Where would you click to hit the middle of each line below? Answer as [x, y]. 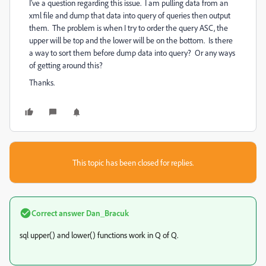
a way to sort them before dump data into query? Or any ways [132, 53]
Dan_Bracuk [107, 213]
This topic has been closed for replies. [133, 162]
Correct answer [58, 213]
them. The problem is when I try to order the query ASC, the [129, 28]
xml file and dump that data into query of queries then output [130, 15]
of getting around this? [66, 65]
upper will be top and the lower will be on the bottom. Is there [131, 40]
